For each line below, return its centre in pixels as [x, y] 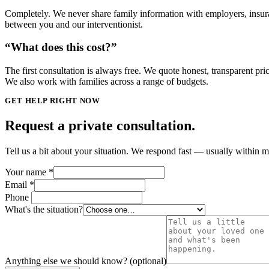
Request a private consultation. [100, 126]
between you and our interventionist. [74, 24]
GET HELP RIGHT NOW [53, 101]
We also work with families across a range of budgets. [107, 82]
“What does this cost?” [61, 47]
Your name [26, 172]
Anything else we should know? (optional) [86, 261]
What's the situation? [44, 209]
